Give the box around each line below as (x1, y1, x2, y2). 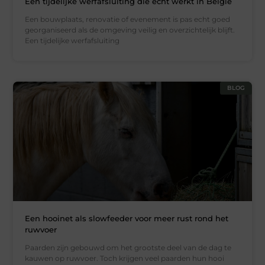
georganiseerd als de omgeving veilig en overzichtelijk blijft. (25, 25, 235, 34)
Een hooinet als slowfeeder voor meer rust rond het (25, 213, 229, 223)
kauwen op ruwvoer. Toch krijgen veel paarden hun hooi (25, 253, 225, 263)
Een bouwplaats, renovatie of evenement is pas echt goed (25, 14, 231, 24)
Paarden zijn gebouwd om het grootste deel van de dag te (25, 243, 232, 252)
